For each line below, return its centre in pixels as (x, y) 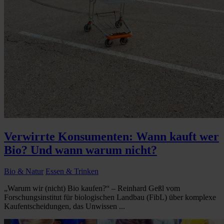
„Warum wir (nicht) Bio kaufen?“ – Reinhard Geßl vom (92, 188)
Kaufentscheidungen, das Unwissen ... (64, 206)
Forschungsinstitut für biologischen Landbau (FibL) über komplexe (110, 197)
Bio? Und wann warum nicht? (80, 150)
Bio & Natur (24, 171)
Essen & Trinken (72, 171)
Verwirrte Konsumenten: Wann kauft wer (111, 137)
